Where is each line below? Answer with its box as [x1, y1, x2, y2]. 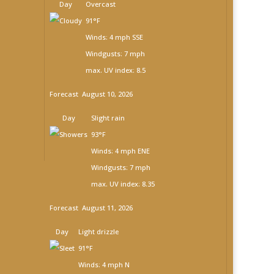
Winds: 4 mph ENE [91, 146, 150, 155]
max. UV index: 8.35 [91, 179, 155, 188]
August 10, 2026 [80, 89, 133, 98]
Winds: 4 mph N [78, 259, 130, 269]
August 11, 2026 [80, 202, 133, 212]
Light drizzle [78, 226, 119, 236]
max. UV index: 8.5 [86, 65, 146, 75]
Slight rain [91, 113, 125, 122]
